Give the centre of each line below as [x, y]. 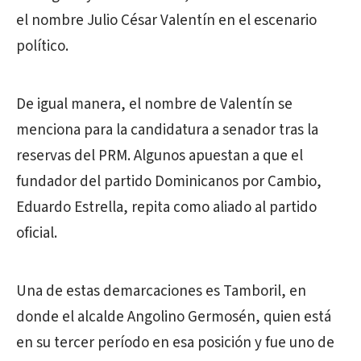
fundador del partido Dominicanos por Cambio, [169, 181]
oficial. [37, 233]
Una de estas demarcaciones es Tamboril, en [161, 291]
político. [42, 46]
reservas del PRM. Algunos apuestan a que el [160, 156]
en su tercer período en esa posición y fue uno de [175, 342]
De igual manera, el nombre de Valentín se [154, 104]
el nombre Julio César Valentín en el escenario [166, 20]
